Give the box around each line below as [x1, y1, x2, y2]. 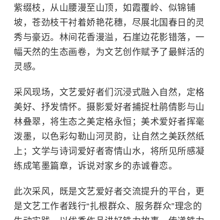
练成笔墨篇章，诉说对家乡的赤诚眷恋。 [14, 161, 177, 171]
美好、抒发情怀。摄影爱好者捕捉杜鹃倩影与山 [14, 102, 205, 112]
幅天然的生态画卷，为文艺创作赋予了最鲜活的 [14, 47, 205, 57]
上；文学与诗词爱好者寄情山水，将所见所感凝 [14, 146, 205, 156]
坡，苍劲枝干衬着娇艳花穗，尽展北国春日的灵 [14, 18, 205, 27]
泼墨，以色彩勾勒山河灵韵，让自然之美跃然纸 [14, 132, 205, 141]
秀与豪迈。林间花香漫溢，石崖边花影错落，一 [14, 32, 205, 42]
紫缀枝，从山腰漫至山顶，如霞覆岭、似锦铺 [14, 3, 195, 13]
